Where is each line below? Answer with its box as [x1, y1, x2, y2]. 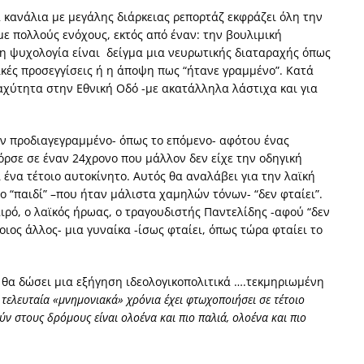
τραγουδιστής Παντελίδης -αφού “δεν [125, 203, 330, 219]
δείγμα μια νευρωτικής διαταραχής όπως [103, 44, 331, 60]
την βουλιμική [203, 26, 282, 42]
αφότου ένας [219, 132, 289, 148]
